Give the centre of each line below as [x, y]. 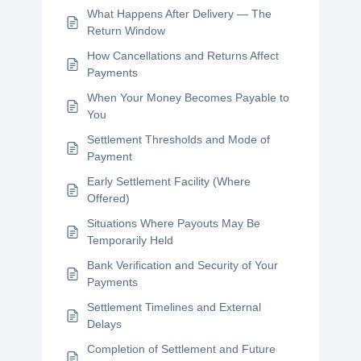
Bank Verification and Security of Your [183, 265]
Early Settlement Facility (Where [169, 181]
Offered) [109, 198]
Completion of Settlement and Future [182, 349]
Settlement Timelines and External [174, 307]
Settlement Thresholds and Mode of [179, 139]
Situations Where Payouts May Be [174, 223]
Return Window [127, 31]
